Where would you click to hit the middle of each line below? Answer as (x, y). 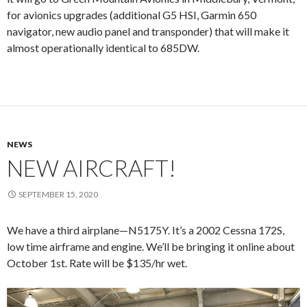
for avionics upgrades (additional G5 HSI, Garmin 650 (132, 15)
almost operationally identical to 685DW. (103, 48)
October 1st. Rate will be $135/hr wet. (97, 263)
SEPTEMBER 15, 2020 (58, 195)
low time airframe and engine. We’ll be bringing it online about (151, 247)
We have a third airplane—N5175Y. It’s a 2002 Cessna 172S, (146, 230)
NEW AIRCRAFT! (91, 168)
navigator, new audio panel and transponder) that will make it (148, 32)
